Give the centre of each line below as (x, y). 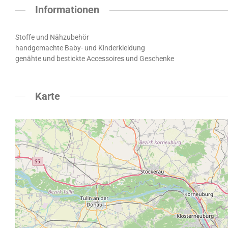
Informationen (67, 10)
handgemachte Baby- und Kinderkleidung (80, 48)
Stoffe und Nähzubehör (52, 37)
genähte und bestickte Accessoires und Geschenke (95, 59)
